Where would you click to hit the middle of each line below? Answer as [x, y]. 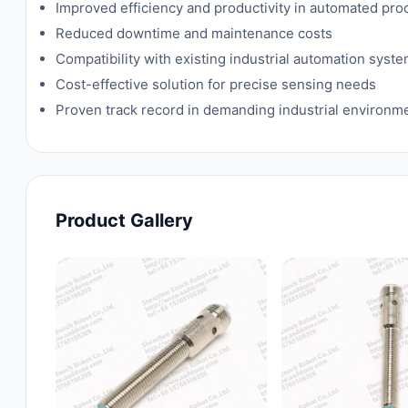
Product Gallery [124, 220]
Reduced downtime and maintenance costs [194, 33]
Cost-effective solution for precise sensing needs [216, 84]
